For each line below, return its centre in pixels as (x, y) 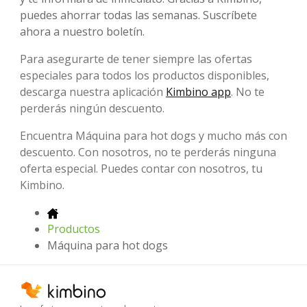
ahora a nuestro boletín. (82, 32)
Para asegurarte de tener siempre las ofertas (136, 59)
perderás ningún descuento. (92, 109)
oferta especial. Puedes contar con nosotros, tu (141, 169)
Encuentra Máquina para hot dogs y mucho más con (153, 136)
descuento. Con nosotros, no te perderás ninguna (148, 152)
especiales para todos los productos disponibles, (145, 76)
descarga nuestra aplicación (93, 92)
